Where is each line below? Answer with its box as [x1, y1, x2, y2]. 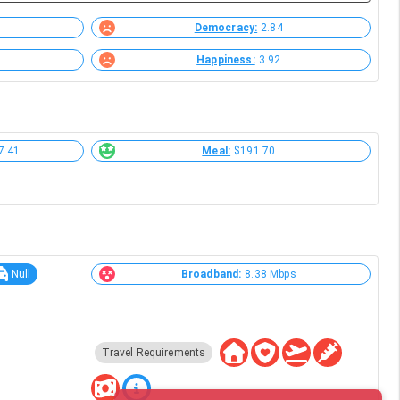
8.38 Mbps [245, 268, 296, 280]
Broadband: [180, 268, 242, 280]
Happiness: [196, 54, 255, 66]
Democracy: [194, 21, 258, 34]
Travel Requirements [101, 346, 206, 359]
